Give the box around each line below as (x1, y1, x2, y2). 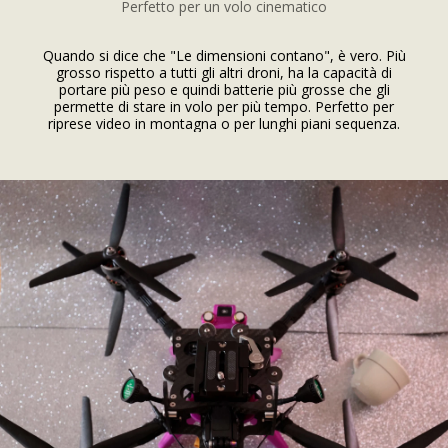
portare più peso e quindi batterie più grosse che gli (58, 80, 390, 99)
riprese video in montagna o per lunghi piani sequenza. (48, 114, 400, 133)
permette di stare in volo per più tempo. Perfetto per (54, 97, 394, 116)
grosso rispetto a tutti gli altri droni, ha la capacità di (56, 63, 392, 82)
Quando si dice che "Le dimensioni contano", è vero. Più (42, 46, 406, 65)
